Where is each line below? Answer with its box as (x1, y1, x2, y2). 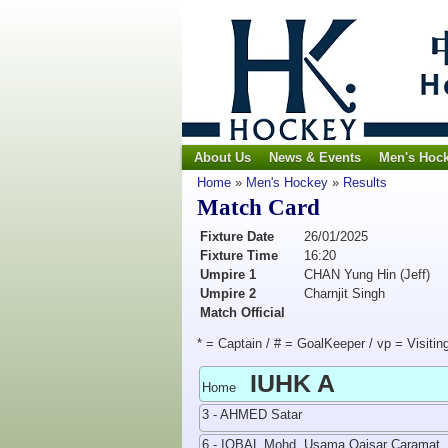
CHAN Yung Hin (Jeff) (304, 267, 430, 282)
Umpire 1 (200, 267, 256, 282)
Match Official (200, 305, 285, 320)
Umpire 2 (200, 286, 256, 301)
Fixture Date (200, 229, 274, 244)
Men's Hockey (246, 175, 328, 190)
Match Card (197, 195, 320, 220)
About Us (194, 150, 251, 165)
